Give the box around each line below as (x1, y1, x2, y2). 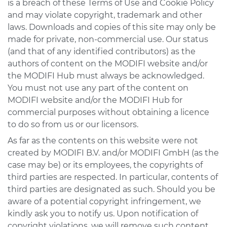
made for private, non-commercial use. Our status (8, 34, 208, 44)
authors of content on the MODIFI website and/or (8, 59, 208, 68)
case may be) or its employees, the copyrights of (8, 160, 203, 170)
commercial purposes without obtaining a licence (8, 107, 209, 117)
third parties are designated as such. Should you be (8, 184, 215, 194)
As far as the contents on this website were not (8, 136, 198, 145)
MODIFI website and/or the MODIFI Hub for (8, 95, 182, 105)
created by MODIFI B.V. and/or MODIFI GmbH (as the (8, 148, 219, 158)
